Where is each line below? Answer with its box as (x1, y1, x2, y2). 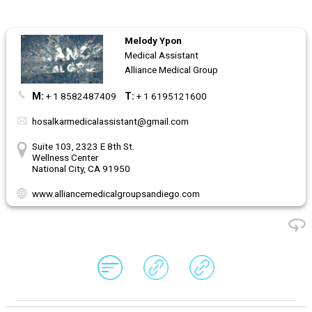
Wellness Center (32, 152, 98, 163)
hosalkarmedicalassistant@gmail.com (32, 116, 189, 127)
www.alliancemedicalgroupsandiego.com (32, 188, 200, 199)
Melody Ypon (125, 35, 182, 46)
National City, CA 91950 (32, 163, 130, 174)
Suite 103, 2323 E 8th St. (32, 141, 134, 152)
